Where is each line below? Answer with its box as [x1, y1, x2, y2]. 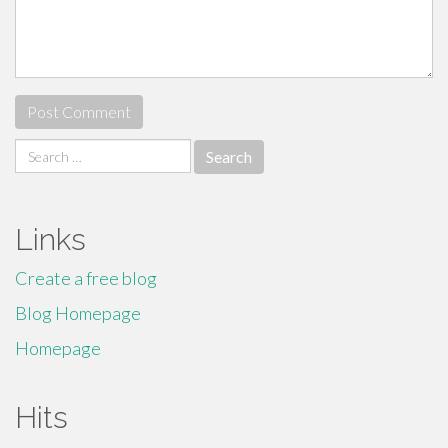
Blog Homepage [15, 302, 141, 324]
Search [14, 139, 66, 161]
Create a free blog [15, 267, 157, 289]
